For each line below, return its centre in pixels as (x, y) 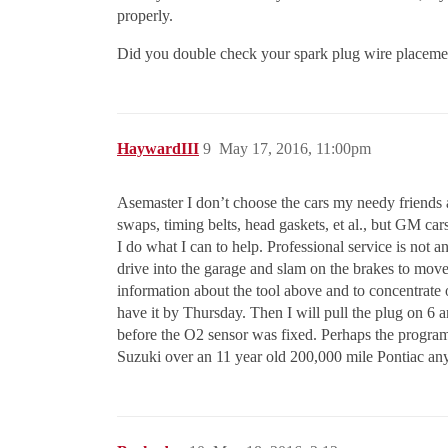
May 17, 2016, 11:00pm (295, 149)
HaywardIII (158, 149)
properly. (145, 16)
